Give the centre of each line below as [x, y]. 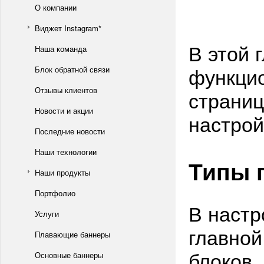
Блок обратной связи [72, 69]
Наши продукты [62, 172]
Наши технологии [66, 152]
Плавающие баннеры [72, 234]
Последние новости [70, 131]
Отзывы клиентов [66, 90]
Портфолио [55, 193]
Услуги [47, 214]
